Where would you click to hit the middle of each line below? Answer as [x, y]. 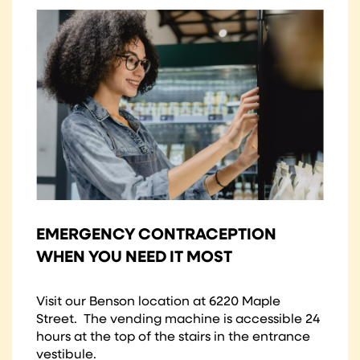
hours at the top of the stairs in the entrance [173, 338]
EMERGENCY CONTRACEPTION [156, 236]
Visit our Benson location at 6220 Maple [158, 303]
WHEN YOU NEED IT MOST [134, 258]
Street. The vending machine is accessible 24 [178, 320]
